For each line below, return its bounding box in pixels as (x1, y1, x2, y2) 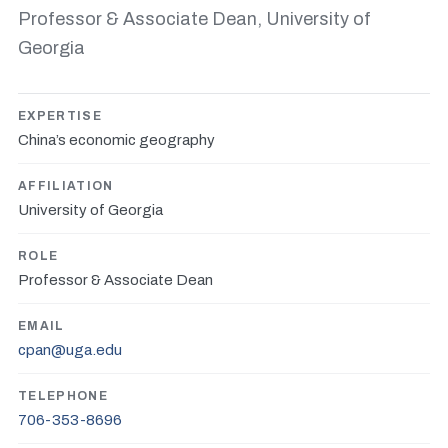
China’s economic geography (18, 132, 215, 148)
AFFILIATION (18, 179, 114, 193)
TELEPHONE (18, 389, 108, 403)
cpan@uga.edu (18, 342, 122, 358)
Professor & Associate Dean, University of (18, 9, 371, 29)
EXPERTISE (18, 109, 102, 123)
